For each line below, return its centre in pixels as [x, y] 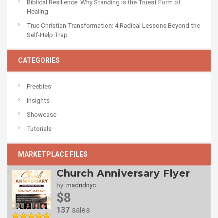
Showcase [42, 115]
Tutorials [39, 129]
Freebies [39, 87]
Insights [38, 101]
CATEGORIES [39, 61]
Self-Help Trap [47, 35]
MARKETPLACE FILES [53, 154]
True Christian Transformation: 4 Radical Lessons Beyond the [113, 26]
